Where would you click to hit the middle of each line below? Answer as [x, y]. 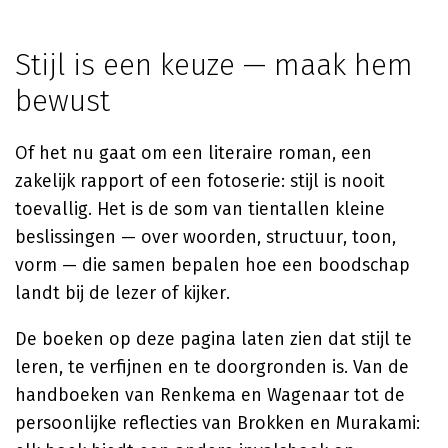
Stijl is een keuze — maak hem [214, 65]
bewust [62, 101]
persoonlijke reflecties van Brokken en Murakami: [217, 423]
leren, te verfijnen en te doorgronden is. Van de [212, 367]
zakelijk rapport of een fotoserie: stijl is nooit [200, 181]
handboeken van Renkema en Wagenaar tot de [210, 395]
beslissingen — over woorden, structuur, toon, [205, 237]
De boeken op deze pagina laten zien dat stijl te [213, 339]
